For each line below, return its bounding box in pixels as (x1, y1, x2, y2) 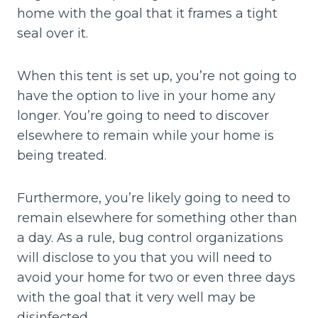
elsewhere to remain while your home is (17, 128, 274, 144)
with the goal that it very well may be (17, 290, 256, 306)
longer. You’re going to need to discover (17, 108, 269, 124)
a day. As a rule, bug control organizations (17, 230, 283, 246)
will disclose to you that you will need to (17, 250, 272, 266)
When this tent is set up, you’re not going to (17, 68, 297, 84)
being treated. (17, 148, 106, 164)
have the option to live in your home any (17, 88, 275, 104)
